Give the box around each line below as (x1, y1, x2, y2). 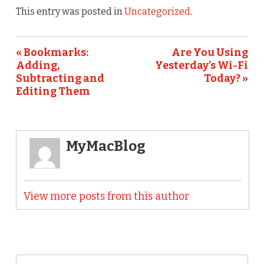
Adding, (15, 58, 60, 72)
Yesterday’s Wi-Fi (155, 58, 249, 72)
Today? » (204, 71, 249, 85)
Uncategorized (124, 5, 190, 17)
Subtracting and (15, 71, 104, 85)
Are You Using (171, 45, 249, 59)
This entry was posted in (15, 5, 124, 17)
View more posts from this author (23, 189, 189, 203)
